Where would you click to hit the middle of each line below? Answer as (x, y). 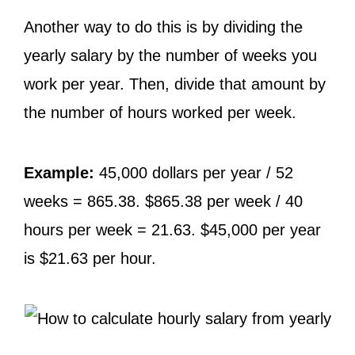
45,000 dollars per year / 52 (194, 173)
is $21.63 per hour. (90, 258)
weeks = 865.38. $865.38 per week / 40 (163, 201)
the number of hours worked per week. (160, 113)
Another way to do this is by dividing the (163, 27)
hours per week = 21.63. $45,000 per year (172, 230)
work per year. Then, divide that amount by (175, 84)
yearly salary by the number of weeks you (170, 55)
